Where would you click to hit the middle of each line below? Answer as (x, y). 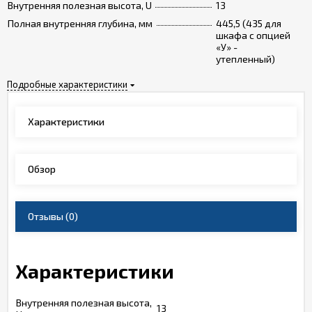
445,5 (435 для (249, 23)
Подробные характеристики (67, 84)
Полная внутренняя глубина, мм (80, 23)
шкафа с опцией (253, 35)
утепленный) (245, 59)
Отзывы (46, 216)
